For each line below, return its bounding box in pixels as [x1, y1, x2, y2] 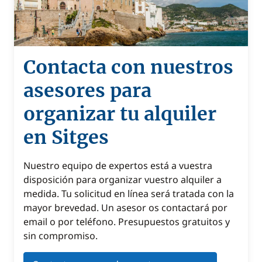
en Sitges [23, 126, 109, 149]
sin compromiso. [23, 229, 98, 242]
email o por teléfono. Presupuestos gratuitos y [23, 215, 230, 228]
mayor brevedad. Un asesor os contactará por [23, 201, 227, 214]
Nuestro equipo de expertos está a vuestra [23, 159, 212, 172]
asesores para [23, 79, 151, 102]
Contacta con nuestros [23, 56, 233, 79]
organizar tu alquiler [23, 102, 216, 126]
